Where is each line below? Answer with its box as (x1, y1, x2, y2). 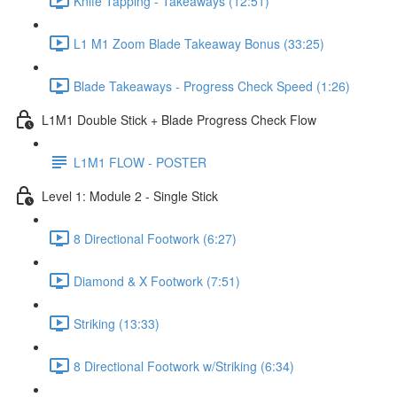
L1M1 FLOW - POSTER (74, 152, 206, 171)
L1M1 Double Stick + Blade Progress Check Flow (42, 110, 316, 128)
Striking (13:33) (74, 314, 160, 332)
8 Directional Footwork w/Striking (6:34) (74, 356, 294, 375)
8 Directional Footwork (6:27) (74, 229, 237, 247)
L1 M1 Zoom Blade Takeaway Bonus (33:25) (74, 34, 324, 52)
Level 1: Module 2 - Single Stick (42, 186, 218, 205)
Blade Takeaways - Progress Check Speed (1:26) (74, 76, 350, 95)
